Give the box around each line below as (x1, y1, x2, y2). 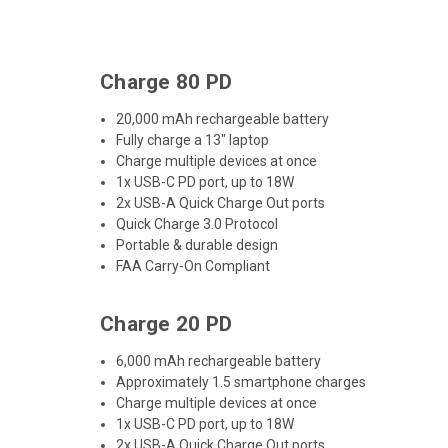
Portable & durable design (116, 236, 279, 253)
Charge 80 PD (100, 69, 232, 94)
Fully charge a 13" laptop (116, 131, 270, 148)
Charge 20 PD (100, 311, 232, 336)
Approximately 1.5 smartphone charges (116, 373, 367, 390)
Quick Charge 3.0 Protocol (116, 215, 279, 232)
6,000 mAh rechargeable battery (116, 352, 322, 369)
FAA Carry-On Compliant (116, 257, 271, 274)
